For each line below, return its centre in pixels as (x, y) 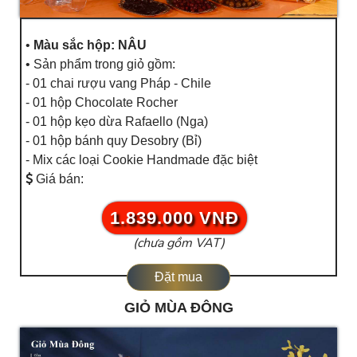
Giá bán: (58, 178)
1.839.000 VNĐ (175, 218)
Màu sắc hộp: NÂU (90, 45)
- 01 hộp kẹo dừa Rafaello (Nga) (117, 121)
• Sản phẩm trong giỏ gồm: (100, 64)
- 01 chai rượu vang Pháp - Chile (118, 83)
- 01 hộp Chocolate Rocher (102, 102)
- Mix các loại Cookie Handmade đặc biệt (141, 159)
